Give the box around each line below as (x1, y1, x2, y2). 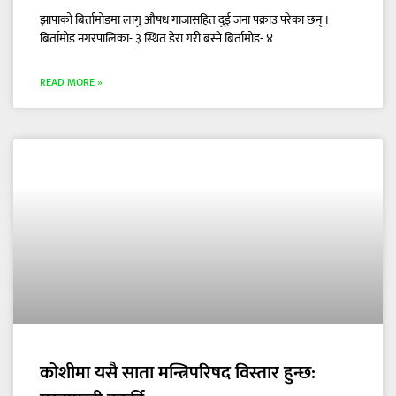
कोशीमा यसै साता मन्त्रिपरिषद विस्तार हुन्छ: (40, 356, 316, 388)
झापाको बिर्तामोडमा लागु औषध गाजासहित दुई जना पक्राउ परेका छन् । (40, 9, 330, 30)
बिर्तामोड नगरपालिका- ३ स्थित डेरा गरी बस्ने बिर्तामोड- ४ (40, 27, 273, 49)
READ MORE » (40, 72, 103, 91)
